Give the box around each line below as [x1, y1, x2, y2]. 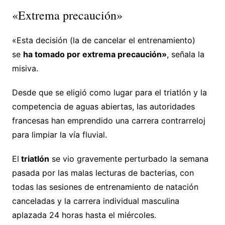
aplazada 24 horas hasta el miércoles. [12, 209, 156, 220]
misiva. [12, 63, 38, 73]
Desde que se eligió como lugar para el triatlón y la [12, 87, 207, 97]
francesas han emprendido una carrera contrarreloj [12, 115, 205, 126]
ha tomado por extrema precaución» [23, 49, 167, 59]
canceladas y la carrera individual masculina [12, 195, 179, 206]
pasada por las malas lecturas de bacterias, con [12, 167, 194, 178]
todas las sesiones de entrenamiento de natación [12, 181, 198, 192]
